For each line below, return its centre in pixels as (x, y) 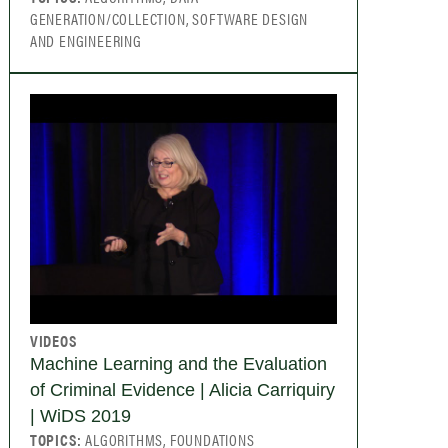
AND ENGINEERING (85, 40)
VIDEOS (53, 341)
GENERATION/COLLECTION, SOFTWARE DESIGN (169, 18)
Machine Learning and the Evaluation (178, 364)
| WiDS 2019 (80, 416)
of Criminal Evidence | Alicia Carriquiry (182, 390)
